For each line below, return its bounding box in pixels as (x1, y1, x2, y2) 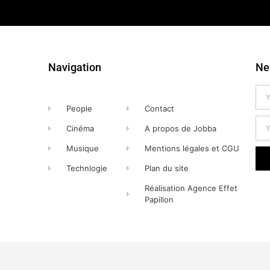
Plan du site (144, 163, 189, 174)
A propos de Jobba (144, 124, 216, 134)
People (66, 104, 93, 114)
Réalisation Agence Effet (144, 183, 237, 193)
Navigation (48, 61, 101, 74)
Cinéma (66, 124, 95, 134)
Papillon (144, 195, 174, 205)
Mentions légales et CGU (144, 143, 239, 154)
